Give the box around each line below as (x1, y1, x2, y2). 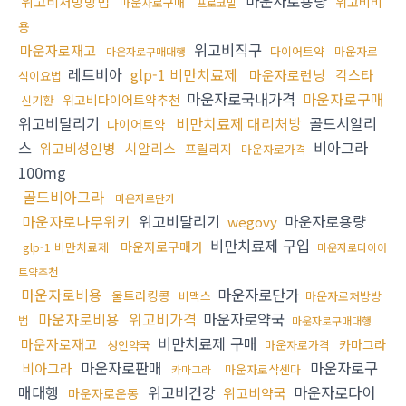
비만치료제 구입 (206, 235, 314, 257)
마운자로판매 (76, 357, 167, 380)
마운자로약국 (198, 308, 289, 331)
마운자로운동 (68, 384, 139, 403)
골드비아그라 (23, 186, 104, 208)
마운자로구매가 (121, 237, 203, 256)
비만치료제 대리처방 (176, 112, 302, 135)
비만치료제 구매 (153, 333, 262, 355)
